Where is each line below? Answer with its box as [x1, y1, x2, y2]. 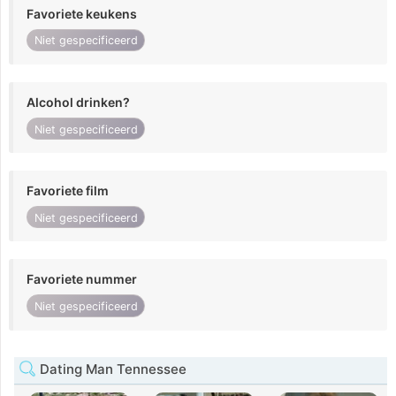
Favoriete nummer [27, 271, 137, 287]
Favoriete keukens [27, 5, 137, 21]
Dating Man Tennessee [36, 360, 187, 377]
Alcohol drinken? [27, 94, 130, 110]
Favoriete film [27, 183, 109, 199]
